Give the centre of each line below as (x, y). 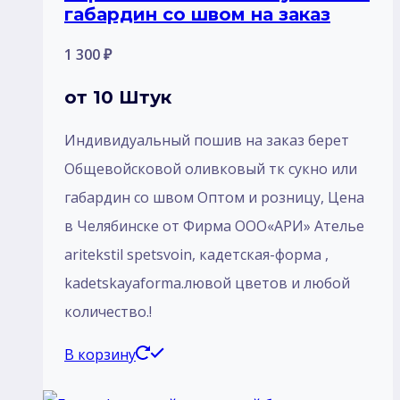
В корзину (100, 354)
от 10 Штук (118, 97)
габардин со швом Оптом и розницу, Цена (214, 197)
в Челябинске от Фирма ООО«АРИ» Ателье (214, 225)
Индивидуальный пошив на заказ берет (207, 140)
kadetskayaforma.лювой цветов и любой (207, 283)
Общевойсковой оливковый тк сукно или (211, 168)
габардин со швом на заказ (197, 14)
